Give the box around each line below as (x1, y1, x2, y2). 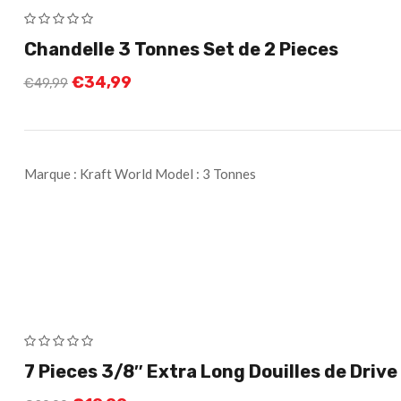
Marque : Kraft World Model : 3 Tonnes (23, 165, 256, 182)
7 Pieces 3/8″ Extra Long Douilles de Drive (23, 360, 397, 382)
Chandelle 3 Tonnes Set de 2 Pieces (23, 38, 338, 60)
